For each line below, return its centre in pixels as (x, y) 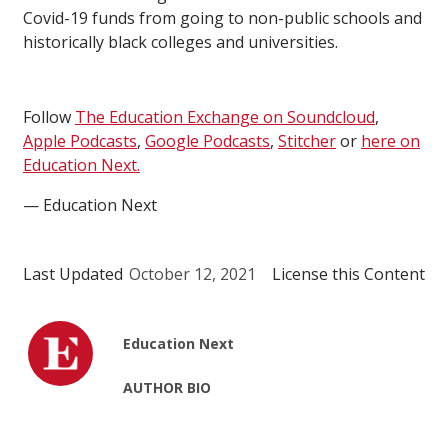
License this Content (348, 274)
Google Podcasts (207, 141)
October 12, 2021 (192, 274)
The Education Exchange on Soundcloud (225, 117)
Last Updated (73, 274)
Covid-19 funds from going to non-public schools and (222, 18)
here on (390, 141)
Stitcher (307, 141)
